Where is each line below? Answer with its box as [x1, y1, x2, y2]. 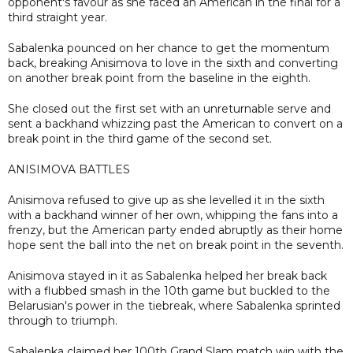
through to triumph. [8, 313, 117, 328]
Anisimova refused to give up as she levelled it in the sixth [8, 192, 325, 207]
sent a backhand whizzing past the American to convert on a [8, 116, 343, 131]
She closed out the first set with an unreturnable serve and [8, 101, 331, 116]
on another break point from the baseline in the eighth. [8, 70, 310, 85]
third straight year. [8, 9, 107, 24]
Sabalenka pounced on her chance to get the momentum [8, 40, 329, 55]
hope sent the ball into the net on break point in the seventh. [8, 237, 344, 252]
